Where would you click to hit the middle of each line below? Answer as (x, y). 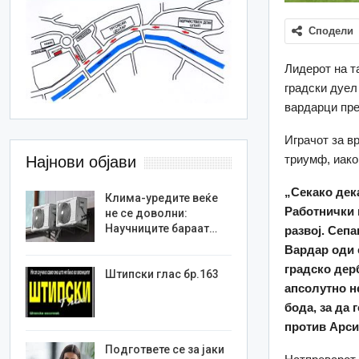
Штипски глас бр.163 (162, 274)
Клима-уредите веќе (162, 198)
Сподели (331, 30)
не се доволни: (147, 214)
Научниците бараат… (161, 229)
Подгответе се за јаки (165, 350)
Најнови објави (81, 162)
